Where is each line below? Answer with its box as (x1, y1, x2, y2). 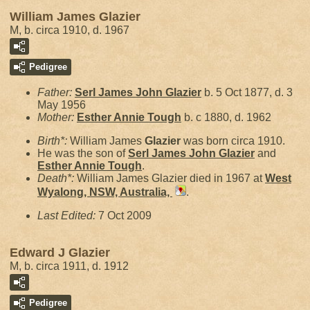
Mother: (37, 111, 77, 123)
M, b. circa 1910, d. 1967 (10, 24, 129, 36)
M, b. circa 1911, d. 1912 (10, 260, 129, 272)
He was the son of (37, 147, 128, 159)
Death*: (37, 172, 77, 184)
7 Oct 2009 (98, 210, 152, 221)
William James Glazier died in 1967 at (77, 172, 265, 184)
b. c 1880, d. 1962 (181, 111, 271, 123)
